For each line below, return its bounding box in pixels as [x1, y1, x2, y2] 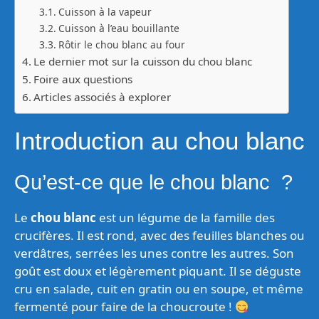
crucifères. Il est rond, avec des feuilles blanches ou [14, 227, 305, 244]
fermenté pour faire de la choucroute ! [14, 298, 235, 315]
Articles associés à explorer [33, 90, 172, 104]
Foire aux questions [33, 72, 133, 86]
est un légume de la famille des [96, 209, 275, 226]
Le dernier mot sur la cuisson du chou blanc [33, 54, 253, 68]
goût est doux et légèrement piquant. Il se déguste [14, 263, 301, 279]
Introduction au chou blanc [14, 127, 305, 155]
